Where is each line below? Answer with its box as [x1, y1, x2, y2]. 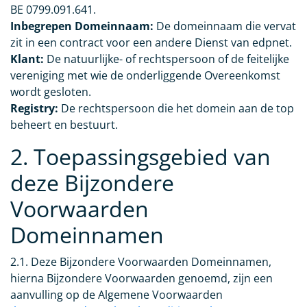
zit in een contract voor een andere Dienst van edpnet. [10, 35, 292, 51]
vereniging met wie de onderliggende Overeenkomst [10, 68, 280, 84]
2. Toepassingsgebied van [10, 142, 271, 172]
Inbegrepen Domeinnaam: [10, 19, 153, 34]
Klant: [10, 51, 44, 67]
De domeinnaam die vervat [153, 19, 296, 34]
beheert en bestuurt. [10, 117, 118, 133]
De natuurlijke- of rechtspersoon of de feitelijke [44, 51, 289, 67]
